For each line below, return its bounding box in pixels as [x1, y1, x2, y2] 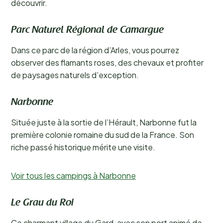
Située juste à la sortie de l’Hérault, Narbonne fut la [11, 117, 197, 127]
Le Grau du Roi [11, 198, 74, 208]
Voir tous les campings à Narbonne [11, 170, 136, 181]
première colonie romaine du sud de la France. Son [11, 129, 194, 140]
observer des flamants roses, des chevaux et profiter [11, 57, 204, 68]
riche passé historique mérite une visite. [11, 142, 155, 152]
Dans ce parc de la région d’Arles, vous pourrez [11, 45, 179, 55]
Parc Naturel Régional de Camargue [11, 25, 164, 35]
